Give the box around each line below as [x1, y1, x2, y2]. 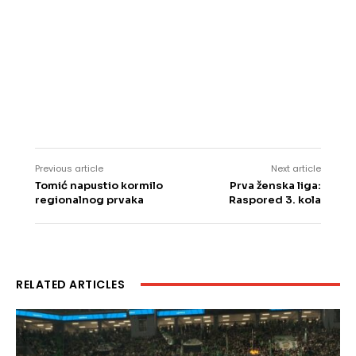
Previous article [35, 162, 103, 176]
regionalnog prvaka [35, 193, 144, 207]
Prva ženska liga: [229, 179, 321, 193]
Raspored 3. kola [228, 193, 321, 207]
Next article [270, 162, 321, 176]
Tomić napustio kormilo [35, 179, 163, 193]
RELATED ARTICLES [16, 277, 125, 293]
